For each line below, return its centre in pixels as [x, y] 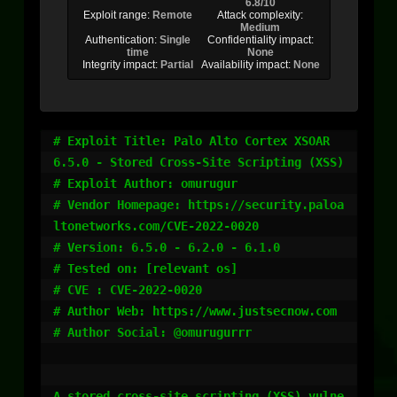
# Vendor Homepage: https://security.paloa [198, 205]
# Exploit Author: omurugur [145, 183]
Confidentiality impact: [260, 40]
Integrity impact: [121, 65]
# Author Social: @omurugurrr [152, 332]
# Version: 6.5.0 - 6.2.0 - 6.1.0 [167, 247]
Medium [261, 27]
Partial [176, 65]
